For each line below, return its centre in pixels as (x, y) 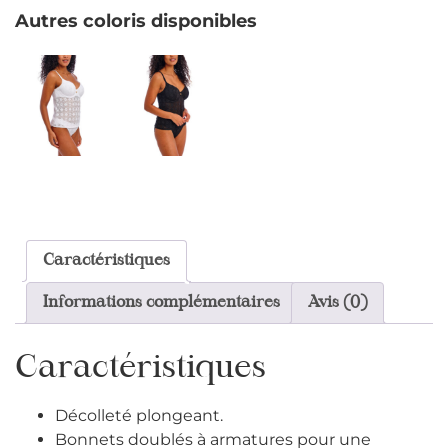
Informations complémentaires (161, 302)
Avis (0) (337, 302)
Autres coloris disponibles (136, 21)
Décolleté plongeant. (139, 415)
